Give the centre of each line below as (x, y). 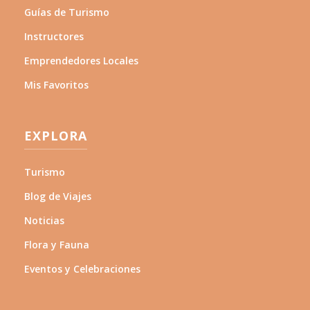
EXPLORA (56, 135)
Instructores (54, 36)
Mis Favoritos (56, 84)
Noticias (44, 220)
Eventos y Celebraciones (82, 268)
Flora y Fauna (57, 244)
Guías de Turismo (67, 12)
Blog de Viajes (58, 196)
